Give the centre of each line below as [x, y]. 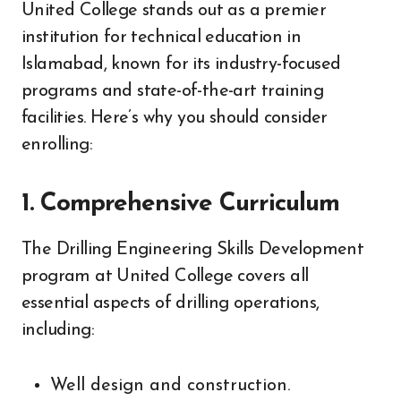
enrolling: [57, 145]
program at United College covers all [165, 276]
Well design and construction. [170, 385]
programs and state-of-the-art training [173, 91]
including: [58, 330]
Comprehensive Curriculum [189, 204]
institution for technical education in [162, 37]
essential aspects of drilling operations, [171, 303]
